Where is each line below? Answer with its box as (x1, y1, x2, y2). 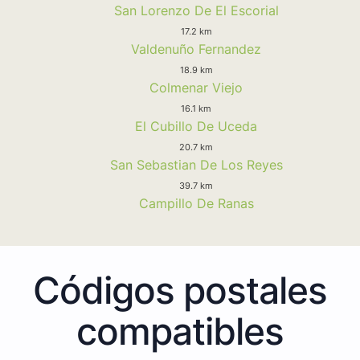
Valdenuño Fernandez (131, 40, 261, 57)
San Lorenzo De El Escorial (113, 2, 279, 18)
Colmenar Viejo (149, 79, 243, 96)
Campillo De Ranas (138, 194, 254, 211)
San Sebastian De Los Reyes (109, 156, 283, 173)
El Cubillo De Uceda (135, 117, 257, 134)
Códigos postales (33, 267, 327, 313)
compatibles (76, 308, 284, 354)
